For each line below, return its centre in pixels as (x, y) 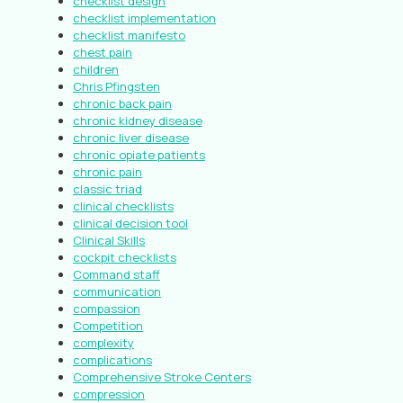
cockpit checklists (125, 257)
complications (112, 360)
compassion (107, 309)
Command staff (116, 274)
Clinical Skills (109, 240)
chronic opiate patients (139, 155)
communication (117, 291)
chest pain (103, 52)
